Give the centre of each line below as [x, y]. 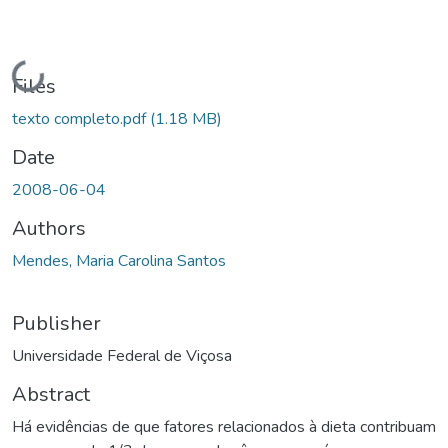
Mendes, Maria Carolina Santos [119, 260]
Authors [49, 228]
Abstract [51, 394]
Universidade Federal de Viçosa [122, 355]
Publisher [56, 323]
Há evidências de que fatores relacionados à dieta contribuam [224, 426]
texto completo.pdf [81, 118]
